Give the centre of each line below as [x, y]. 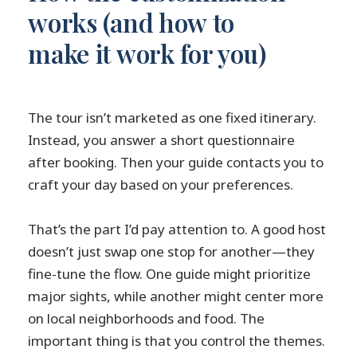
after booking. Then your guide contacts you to [176, 163]
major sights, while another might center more [176, 296]
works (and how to [131, 23]
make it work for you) [147, 54]
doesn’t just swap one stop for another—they [172, 251]
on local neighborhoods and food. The [147, 318]
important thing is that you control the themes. [177, 340]
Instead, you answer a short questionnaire [162, 140]
